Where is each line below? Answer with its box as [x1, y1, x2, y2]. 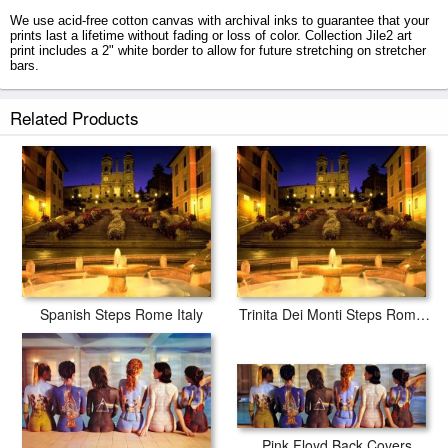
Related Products [10, 105, 139, 130]
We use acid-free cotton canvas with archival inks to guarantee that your [10, 13, 429, 28]
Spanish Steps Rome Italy [40, 303, 203, 324]
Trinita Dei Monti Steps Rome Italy [416, 303, 430, 324]
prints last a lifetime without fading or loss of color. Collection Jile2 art [10, 28, 412, 43]
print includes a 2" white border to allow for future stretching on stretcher [10, 43, 426, 58]
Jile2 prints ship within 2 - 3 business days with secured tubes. [10, 93, 373, 108]
